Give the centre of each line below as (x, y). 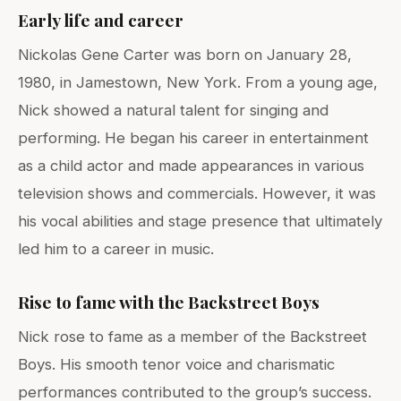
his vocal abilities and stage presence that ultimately (200, 222)
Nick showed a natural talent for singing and (173, 111)
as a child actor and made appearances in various (191, 166)
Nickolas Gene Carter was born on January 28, (185, 55)
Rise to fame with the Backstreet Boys (169, 302)
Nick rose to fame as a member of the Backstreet (192, 337)
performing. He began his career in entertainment (193, 138)
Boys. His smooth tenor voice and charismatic (176, 365)
